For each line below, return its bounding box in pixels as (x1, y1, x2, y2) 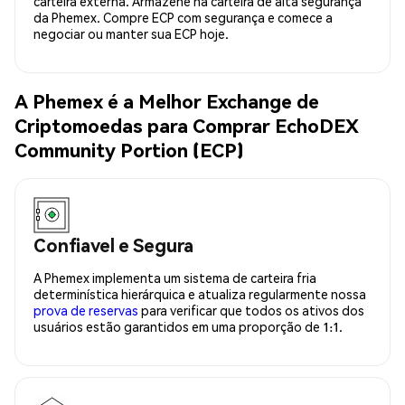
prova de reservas (33, 301, 138, 318)
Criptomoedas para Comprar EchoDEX (14, 113, 359, 138)
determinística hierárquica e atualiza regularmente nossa (33, 285, 366, 302)
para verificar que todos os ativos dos (138, 301, 364, 318)
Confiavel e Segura (33, 232, 193, 257)
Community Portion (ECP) (14, 137, 244, 163)
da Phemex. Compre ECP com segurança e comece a (33, 8, 333, 25)
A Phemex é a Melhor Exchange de (14, 89, 319, 114)
